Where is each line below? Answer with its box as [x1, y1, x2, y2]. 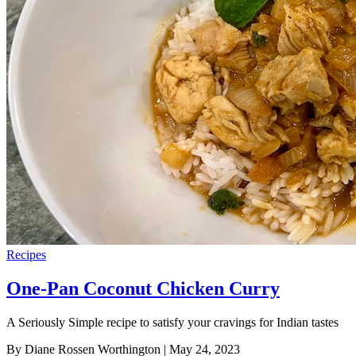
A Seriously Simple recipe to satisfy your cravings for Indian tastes [6, 315, 339, 329]
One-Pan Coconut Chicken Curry [6, 277, 280, 299]
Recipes [6, 248, 46, 262]
